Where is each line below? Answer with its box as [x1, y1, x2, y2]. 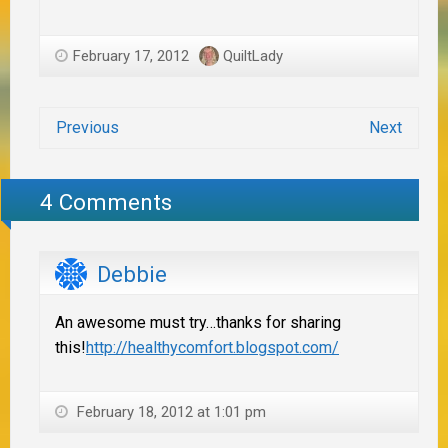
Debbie [97, 261, 167, 288]
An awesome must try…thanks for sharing [55, 313, 341, 333]
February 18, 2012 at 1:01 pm [73, 403, 266, 422]
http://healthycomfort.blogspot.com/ [86, 338, 339, 358]
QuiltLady [223, 46, 283, 65]
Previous [56, 117, 119, 137]
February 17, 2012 [73, 46, 189, 65]
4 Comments [40, 189, 173, 216]
